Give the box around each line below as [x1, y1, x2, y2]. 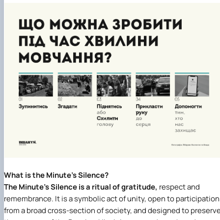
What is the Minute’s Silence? [4, 169, 109, 180]
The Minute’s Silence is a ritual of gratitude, [4, 181, 159, 192]
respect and [159, 181, 200, 192]
